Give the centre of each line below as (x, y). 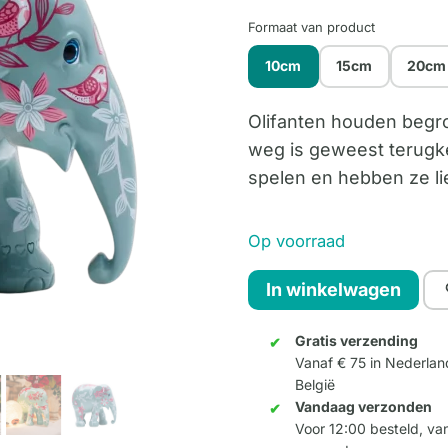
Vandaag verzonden (363, 407)
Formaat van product (311, 26)
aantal (272, 395)
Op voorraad (296, 240)
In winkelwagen (333, 290)
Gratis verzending (356, 341)
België (314, 385)
